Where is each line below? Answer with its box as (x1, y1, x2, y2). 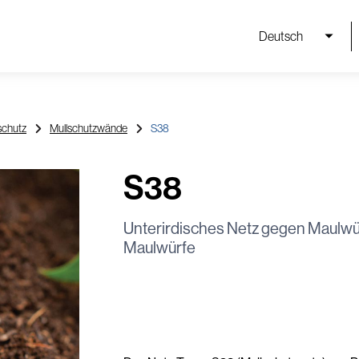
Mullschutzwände (50, 122, 127, 135)
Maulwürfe (123, 239, 196, 257)
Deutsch (259, 28, 303, 43)
